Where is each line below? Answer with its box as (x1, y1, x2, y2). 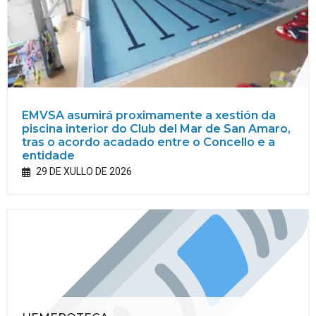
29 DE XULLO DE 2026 (36, 164, 132, 180)
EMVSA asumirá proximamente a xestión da (22, 109, 276, 123)
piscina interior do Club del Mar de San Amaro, (22, 122, 291, 136)
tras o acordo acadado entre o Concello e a (22, 135, 275, 150)
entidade (22, 149, 75, 163)
